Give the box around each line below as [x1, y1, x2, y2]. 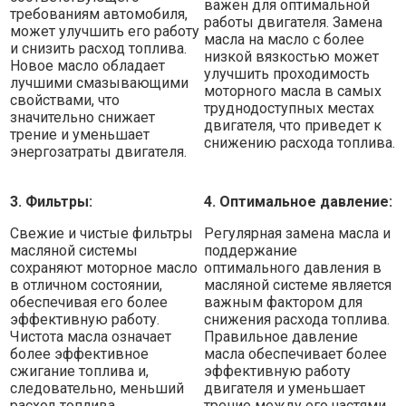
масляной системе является [204, 276, 391, 294]
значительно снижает [10, 109, 155, 126]
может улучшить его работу [10, 23, 199, 40]
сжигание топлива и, [10, 362, 149, 380]
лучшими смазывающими [10, 74, 188, 92]
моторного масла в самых [204, 82, 382, 100]
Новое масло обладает [10, 57, 165, 74]
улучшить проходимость [204, 65, 370, 82]
